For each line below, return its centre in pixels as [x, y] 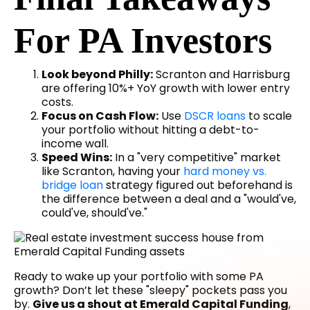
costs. [57, 102]
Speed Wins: [77, 158]
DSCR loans [215, 116]
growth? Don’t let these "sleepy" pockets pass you [151, 291]
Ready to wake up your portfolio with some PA [139, 277]
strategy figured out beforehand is [198, 185]
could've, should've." [94, 213]
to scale [269, 116]
